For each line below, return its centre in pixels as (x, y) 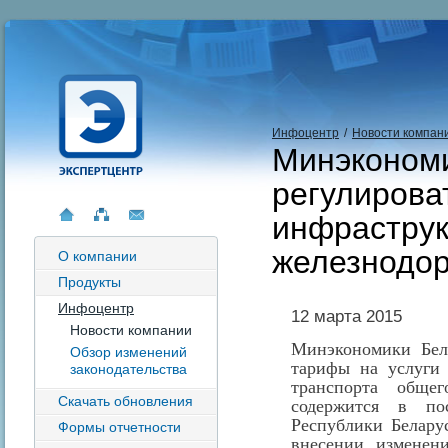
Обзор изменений (128, 352)
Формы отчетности (119, 427)
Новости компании (131, 330)
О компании (97, 256)
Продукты (89, 282)
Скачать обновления (125, 401)
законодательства (128, 369)
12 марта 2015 (346, 316)
